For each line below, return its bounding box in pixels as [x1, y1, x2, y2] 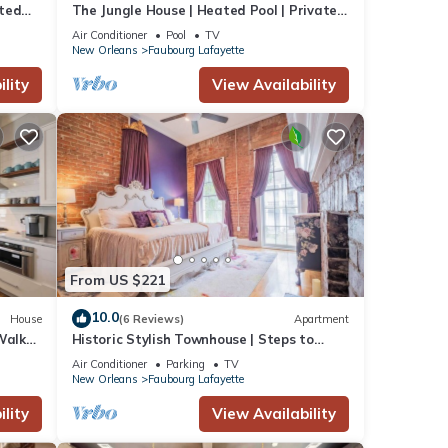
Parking [165, 357, 205, 372]
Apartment [294, 311, 349, 326]
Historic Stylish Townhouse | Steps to [71, 331, 314, 348]
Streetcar [71, 349, 137, 366]
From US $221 [69, 270, 165, 289]
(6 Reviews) [118, 311, 184, 326]
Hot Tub [71, 19, 124, 36]
